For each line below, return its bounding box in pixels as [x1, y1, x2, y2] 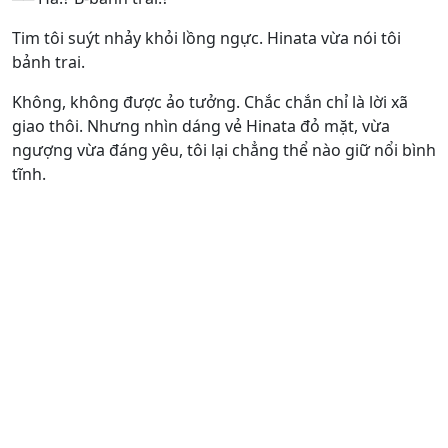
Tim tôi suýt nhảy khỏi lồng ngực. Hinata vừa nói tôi [12, 27, 401, 49]
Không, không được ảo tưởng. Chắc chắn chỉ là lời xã [12, 91, 408, 113]
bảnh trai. [12, 51, 85, 73]
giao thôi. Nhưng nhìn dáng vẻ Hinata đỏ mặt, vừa [12, 115, 390, 137]
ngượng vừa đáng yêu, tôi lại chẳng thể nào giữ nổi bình [12, 139, 436, 161]
